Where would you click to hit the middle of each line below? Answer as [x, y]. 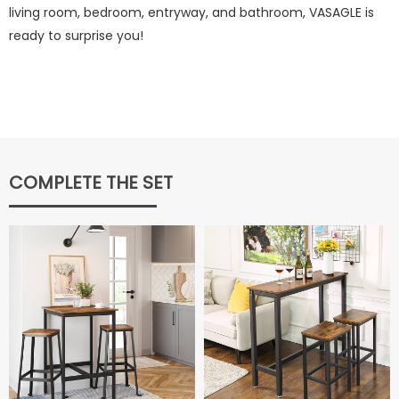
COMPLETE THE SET [91, 183]
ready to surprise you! [76, 36]
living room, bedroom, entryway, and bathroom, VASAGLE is [191, 12]
